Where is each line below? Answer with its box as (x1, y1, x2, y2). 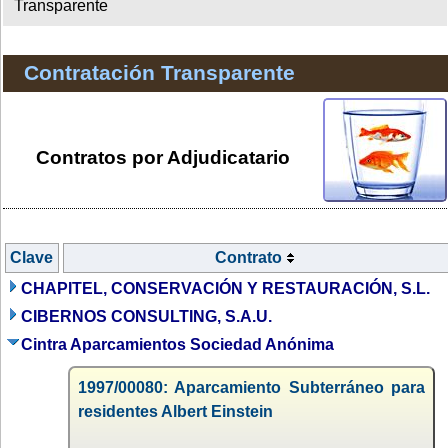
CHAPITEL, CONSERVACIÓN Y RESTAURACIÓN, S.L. (21, 279, 430, 297)
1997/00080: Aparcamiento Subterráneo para (78, 378, 425, 396)
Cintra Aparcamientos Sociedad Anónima (21, 335, 334, 353)
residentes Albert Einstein (78, 402, 273, 420)
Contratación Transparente (23, 61, 295, 85)
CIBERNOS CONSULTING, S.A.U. (21, 307, 272, 325)
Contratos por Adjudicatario (36, 146, 290, 168)
